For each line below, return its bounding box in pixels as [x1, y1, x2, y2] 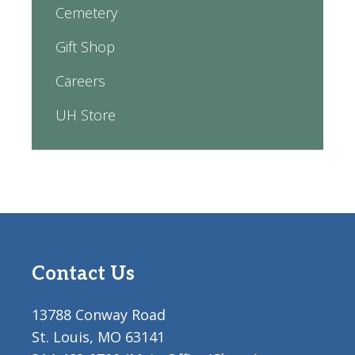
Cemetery [55, 3, 117, 22]
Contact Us [32, 262, 135, 285]
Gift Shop [55, 37, 115, 56]
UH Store [55, 105, 116, 124]
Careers [55, 71, 105, 90]
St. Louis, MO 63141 [32, 327, 165, 346]
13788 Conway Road [32, 305, 166, 324]
